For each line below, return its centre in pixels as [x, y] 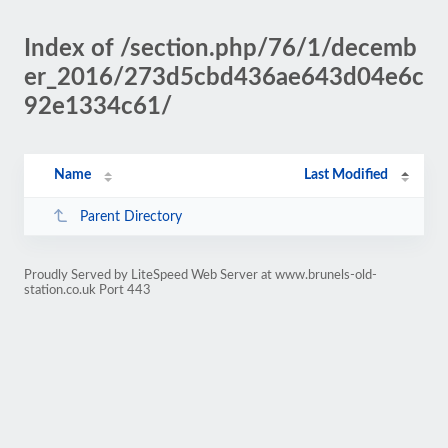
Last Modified [346, 175]
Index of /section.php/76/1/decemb [220, 49]
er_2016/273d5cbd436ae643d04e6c [224, 78]
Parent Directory [130, 216]
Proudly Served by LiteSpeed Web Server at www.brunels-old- [200, 275]
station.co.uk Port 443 [87, 290]
